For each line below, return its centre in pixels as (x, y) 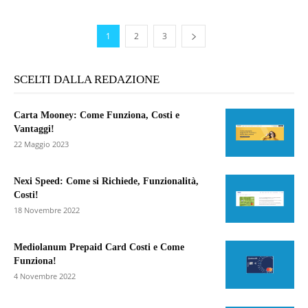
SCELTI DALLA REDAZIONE (87, 79)
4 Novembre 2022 (45, 276)
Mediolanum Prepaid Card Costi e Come (99, 247)
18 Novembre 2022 (47, 210)
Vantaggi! (34, 129)
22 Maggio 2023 (41, 144)
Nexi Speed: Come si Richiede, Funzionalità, (106, 181)
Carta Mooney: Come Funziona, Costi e (97, 115)
